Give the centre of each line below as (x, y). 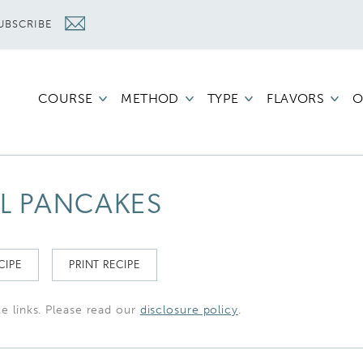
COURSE (65, 98)
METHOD (150, 98)
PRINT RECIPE (104, 265)
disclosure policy (189, 310)
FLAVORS (296, 98)
